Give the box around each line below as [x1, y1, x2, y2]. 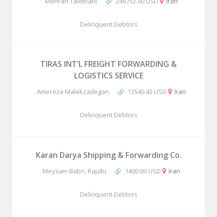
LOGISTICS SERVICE [74, 70, 143, 81]
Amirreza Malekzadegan [36, 87, 109, 96]
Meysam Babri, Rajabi [43, 167, 107, 175]
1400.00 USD [124, 167, 161, 175]
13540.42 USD [127, 87, 167, 96]
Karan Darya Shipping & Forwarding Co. [35, 150, 182, 160]
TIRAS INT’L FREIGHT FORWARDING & [40, 59, 177, 69]
